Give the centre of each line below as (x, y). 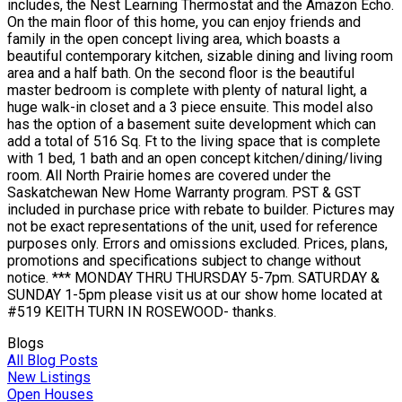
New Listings (49, 377)
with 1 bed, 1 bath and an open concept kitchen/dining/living (195, 158)
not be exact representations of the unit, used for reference (192, 226)
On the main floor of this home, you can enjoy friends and (184, 22)
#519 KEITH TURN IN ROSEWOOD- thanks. (142, 311)
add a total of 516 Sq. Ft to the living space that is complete (194, 141)
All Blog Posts (52, 360)
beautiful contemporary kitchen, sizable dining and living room (200, 56)
